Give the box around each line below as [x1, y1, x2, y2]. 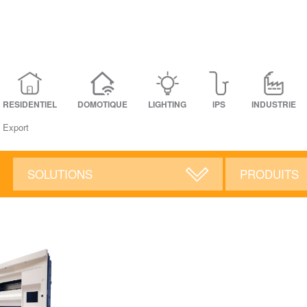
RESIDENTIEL [3, 98, 57, 111]
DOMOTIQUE [77, 98, 127, 111]
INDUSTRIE [251, 98, 296, 111]
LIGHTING [148, 98, 186, 111]
